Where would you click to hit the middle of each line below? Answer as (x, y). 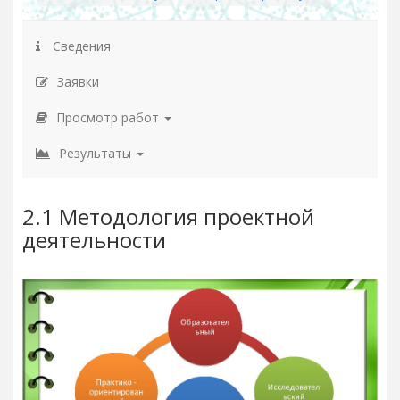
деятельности (94, 240)
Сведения (80, 46)
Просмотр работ (109, 117)
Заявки (78, 81)
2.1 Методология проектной (168, 217)
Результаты (97, 153)
